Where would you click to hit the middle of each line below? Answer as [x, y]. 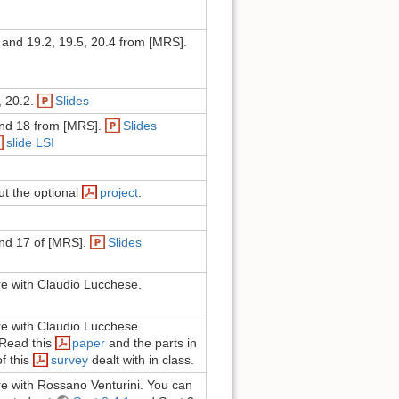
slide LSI [30, 143]
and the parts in [151, 343]
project [118, 193]
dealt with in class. [141, 360]
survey [69, 360]
